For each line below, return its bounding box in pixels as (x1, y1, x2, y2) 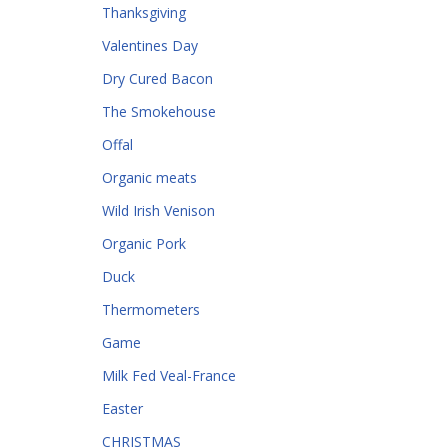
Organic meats (102, 168, 197, 187)
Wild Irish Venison (102, 201, 215, 220)
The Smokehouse (102, 102, 216, 121)
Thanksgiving (102, 3, 186, 22)
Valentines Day (102, 36, 198, 55)
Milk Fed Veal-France (102, 366, 236, 385)
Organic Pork (102, 234, 186, 253)
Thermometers (102, 300, 200, 319)
